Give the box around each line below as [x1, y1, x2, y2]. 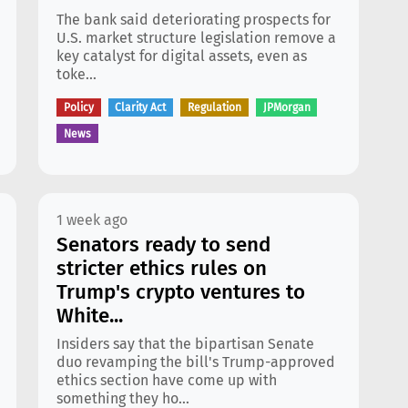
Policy [63, 101, 94, 115]
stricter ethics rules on [56, 256, 267, 280]
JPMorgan [262, 101, 311, 115]
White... [56, 303, 123, 328]
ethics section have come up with [56, 372, 277, 389]
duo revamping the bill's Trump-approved [56, 353, 335, 371]
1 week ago [56, 211, 127, 229]
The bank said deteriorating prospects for [56, 11, 331, 28]
